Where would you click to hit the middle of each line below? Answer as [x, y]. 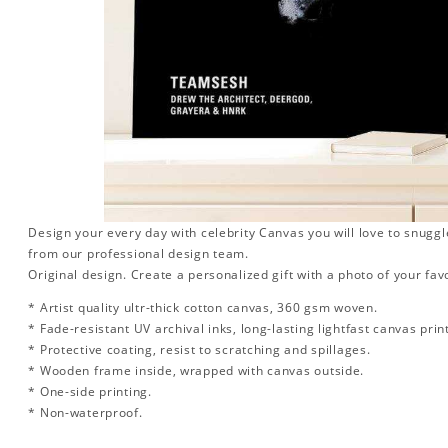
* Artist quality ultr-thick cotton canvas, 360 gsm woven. [203, 308]
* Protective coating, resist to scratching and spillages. [199, 350]
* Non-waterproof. [85, 413]
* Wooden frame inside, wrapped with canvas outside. [196, 371]
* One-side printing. [90, 392]
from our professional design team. [138, 254]
